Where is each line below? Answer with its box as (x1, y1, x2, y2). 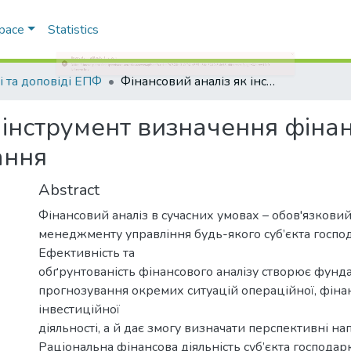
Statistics (47, 21, 99, 38)
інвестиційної (38, 300, 120, 318)
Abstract (38, 179, 100, 201)
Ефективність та (38, 244, 135, 262)
